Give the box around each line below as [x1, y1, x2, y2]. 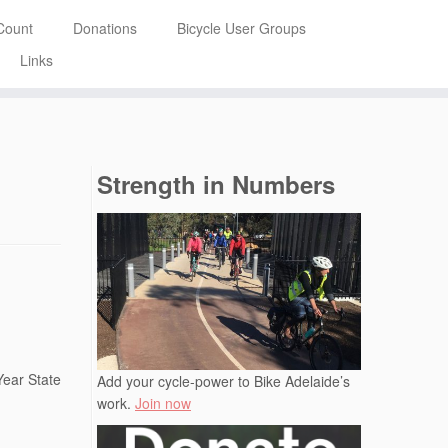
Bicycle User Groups [176, 18, 306, 38]
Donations [72, 18, 137, 38]
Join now [135, 393, 191, 414]
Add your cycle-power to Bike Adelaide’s [97, 371, 350, 392]
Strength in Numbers [97, 166, 335, 201]
